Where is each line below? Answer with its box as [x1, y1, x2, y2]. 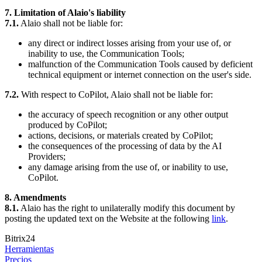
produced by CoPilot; [28, 119, 107, 130]
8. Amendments [5, 192, 66, 202]
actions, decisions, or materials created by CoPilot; [28, 130, 213, 140]
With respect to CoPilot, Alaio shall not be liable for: [19, 89, 213, 99]
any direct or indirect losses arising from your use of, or [28, 37, 231, 48]
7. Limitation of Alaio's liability [5, 7, 126, 18]
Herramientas [5, 243, 54, 254]
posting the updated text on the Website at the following [5, 213, 212, 223]
